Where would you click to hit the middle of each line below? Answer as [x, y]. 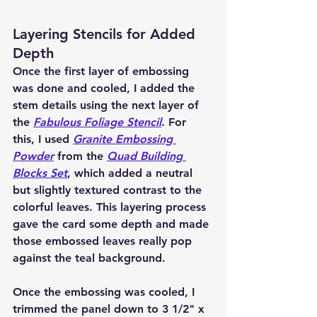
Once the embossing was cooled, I [105, 292]
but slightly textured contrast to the [109, 190]
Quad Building [146, 156]
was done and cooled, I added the [105, 88]
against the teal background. [89, 258]
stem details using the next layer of [108, 105]
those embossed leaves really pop [104, 241]
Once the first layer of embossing [103, 71]
